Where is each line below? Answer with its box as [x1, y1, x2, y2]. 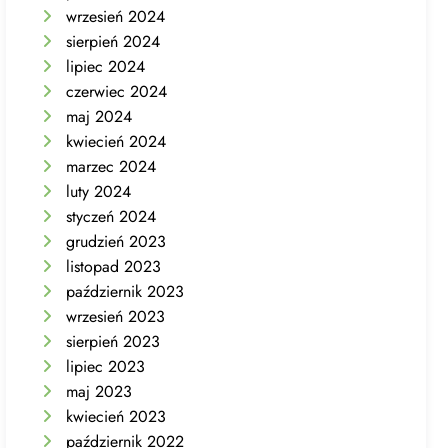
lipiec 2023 [66, 354, 146, 378]
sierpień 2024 [66, 29, 161, 53]
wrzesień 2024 [66, 4, 166, 28]
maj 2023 [66, 379, 133, 403]
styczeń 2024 [66, 204, 157, 228]
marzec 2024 [66, 154, 157, 178]
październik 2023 [66, 279, 185, 303]
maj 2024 [66, 104, 133, 128]
